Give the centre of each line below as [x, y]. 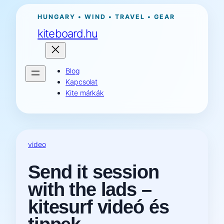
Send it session [93, 172]
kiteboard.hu [68, 33]
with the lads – [90, 189]
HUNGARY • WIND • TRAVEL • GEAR [106, 17]
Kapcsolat [82, 81]
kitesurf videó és [98, 207]
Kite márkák [85, 92]
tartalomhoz [23, 31]
